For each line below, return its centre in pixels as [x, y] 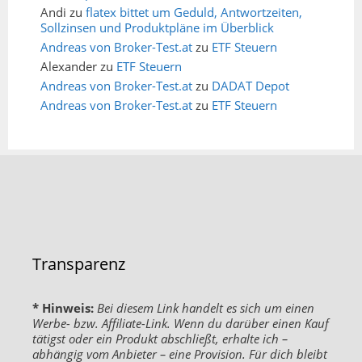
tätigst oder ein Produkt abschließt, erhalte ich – [160, 339]
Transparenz [79, 264]
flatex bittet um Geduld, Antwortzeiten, [194, 13]
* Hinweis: [63, 308]
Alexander [69, 67]
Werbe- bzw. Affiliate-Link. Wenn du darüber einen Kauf [181, 324]
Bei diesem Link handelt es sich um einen [206, 308]
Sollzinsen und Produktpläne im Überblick [157, 28]
